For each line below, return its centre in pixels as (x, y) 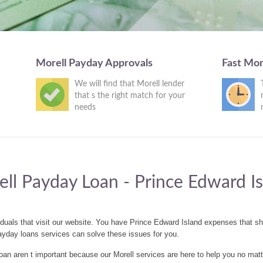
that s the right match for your (129, 96)
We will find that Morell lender (129, 84)
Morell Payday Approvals (94, 63)
